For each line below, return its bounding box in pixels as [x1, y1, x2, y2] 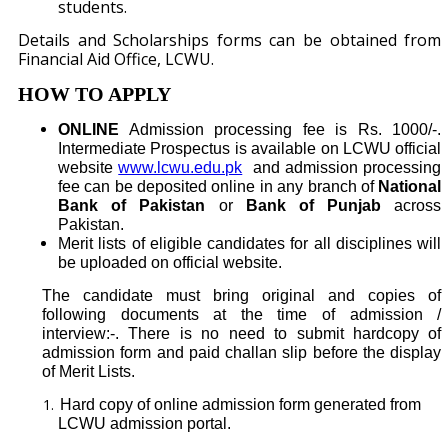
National [378, 178, 442, 196]
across [394, 197, 442, 215]
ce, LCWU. [141, 48, 214, 71]
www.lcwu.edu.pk [118, 159, 243, 177]
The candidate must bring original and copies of [42, 287, 442, 305]
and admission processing [252, 159, 442, 177]
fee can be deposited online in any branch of [58, 178, 379, 196]
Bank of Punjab [232, 197, 395, 215]
